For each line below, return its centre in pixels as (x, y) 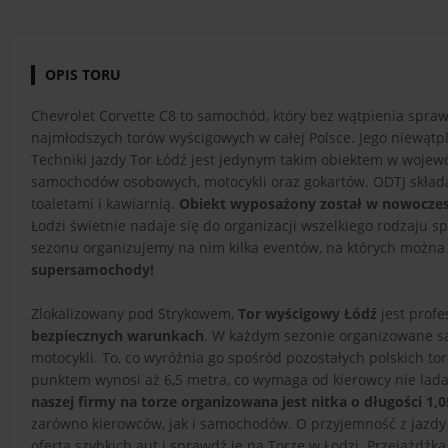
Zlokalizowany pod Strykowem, (134, 313)
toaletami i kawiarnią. (105, 203)
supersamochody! (92, 269)
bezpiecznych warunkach (117, 335)
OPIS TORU (83, 74)
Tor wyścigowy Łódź (307, 313)
